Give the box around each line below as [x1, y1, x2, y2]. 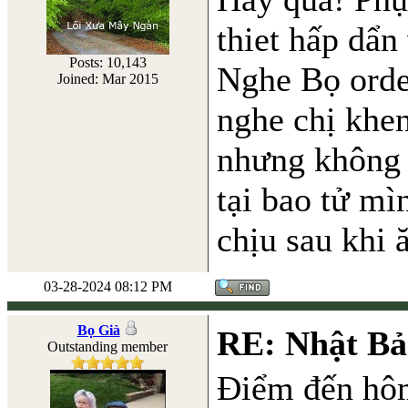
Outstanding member [47, 339, 168, 354]
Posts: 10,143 [68, 55, 147, 70]
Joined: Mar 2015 [56, 71, 158, 87]
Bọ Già [76, 322, 120, 338]
